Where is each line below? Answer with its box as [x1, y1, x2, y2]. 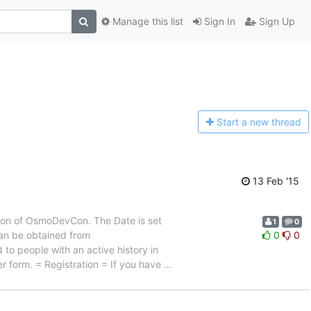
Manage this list [109, 15, 183, 28]
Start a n [216, 116, 255, 128]
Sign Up [255, 15, 295, 28]
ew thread [255, 116, 301, 128]
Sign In [201, 15, 235, 28]
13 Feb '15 [250, 174, 299, 187]
